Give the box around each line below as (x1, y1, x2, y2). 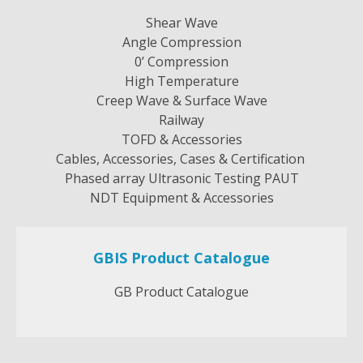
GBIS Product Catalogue (93, 247, 270, 267)
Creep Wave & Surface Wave (96, 91, 267, 109)
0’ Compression (135, 52, 228, 70)
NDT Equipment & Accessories (89, 188, 274, 207)
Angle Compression (122, 32, 241, 51)
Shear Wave (145, 13, 218, 32)
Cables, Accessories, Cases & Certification (55, 149, 308, 168)
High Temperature (124, 71, 239, 90)
